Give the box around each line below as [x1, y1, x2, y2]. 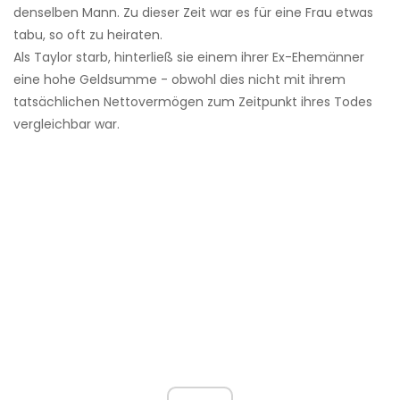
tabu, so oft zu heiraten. [13, 26, 162, 45]
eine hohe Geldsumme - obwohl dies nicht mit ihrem [13, 71, 346, 89]
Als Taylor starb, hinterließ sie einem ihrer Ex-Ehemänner [13, 48, 364, 67]
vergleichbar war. [13, 115, 120, 134]
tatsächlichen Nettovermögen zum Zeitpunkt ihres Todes [13, 93, 372, 112]
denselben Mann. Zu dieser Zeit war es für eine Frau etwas [13, 4, 373, 22]
